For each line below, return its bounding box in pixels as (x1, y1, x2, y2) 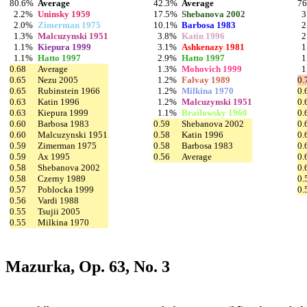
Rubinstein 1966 (38, 85, 100, 96)
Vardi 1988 (38, 195, 79, 206)
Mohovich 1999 (182, 63, 242, 74)
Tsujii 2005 (38, 206, 80, 217)
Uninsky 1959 (38, 8, 90, 19)
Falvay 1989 (182, 74, 230, 85)
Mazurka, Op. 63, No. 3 (5, 258, 170, 276)
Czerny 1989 (38, 173, 86, 184)
